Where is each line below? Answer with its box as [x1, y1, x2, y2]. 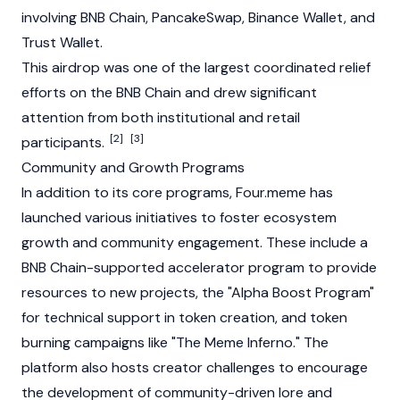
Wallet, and [299, 8, 375, 27]
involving [21, 8, 80, 27]
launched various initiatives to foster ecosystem [21, 208, 337, 227]
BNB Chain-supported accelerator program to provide [21, 258, 377, 277]
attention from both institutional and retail [21, 108, 300, 127]
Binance [248, 8, 299, 27]
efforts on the [21, 83, 116, 102]
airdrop [52, 58, 100, 77]
